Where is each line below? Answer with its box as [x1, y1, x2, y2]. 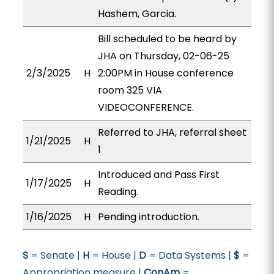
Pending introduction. [97, 210, 199, 224]
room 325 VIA [97, 83, 162, 97]
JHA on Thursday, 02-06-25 [97, 49, 229, 63]
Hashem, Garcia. [97, 7, 176, 21]
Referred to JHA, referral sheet [97, 125, 246, 139]
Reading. [97, 185, 138, 199]
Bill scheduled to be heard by [97, 32, 237, 46]
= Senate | [28, 248, 83, 262]
